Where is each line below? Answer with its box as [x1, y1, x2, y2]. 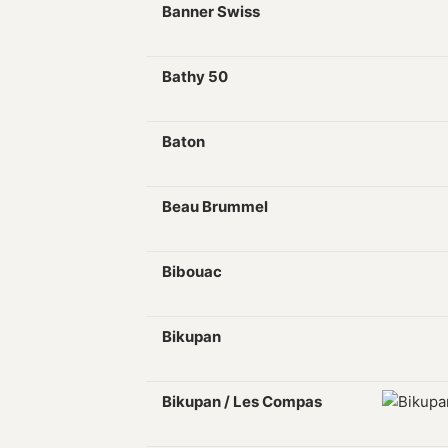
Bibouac [162, 262, 222, 281]
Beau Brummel [162, 197, 268, 216]
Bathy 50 [162, 67, 228, 86]
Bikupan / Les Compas [162, 392, 322, 411]
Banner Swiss [162, 2, 260, 21]
